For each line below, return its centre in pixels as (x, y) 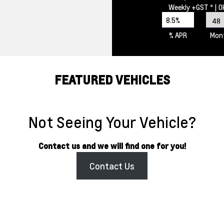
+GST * (202, 7)
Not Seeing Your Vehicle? (112, 122)
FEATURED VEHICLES (112, 80)
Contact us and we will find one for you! (112, 146)
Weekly (180, 7)
